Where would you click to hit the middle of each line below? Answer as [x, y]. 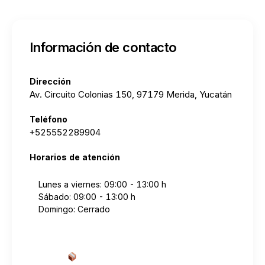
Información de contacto [103, 47]
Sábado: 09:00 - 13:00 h [87, 197]
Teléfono [49, 119]
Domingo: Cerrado [74, 209]
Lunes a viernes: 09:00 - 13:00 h [102, 184]
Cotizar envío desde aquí [134, 257]
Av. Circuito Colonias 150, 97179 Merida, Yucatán [131, 94]
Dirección [50, 81]
